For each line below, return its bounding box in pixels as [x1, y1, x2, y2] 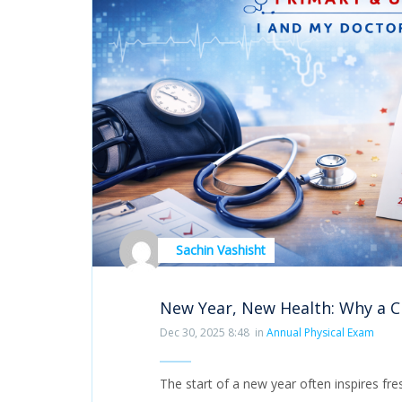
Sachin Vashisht [175, 241, 266, 259]
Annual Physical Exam [266, 324, 374, 340]
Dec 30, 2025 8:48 [160, 324, 249, 340]
